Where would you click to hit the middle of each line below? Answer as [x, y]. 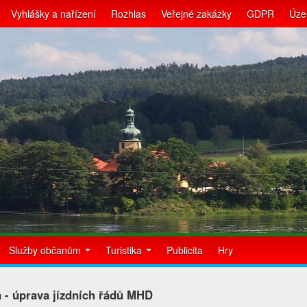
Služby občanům [46, 250]
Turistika [125, 250]
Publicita [185, 250]
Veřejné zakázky [196, 14]
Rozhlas [128, 14]
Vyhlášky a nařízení [53, 14]
